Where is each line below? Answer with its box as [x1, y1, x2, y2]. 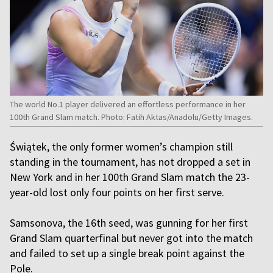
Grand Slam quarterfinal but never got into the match [10, 231, 253, 245]
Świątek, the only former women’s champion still [10, 140, 233, 154]
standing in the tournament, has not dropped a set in [10, 155, 250, 169]
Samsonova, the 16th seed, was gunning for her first [10, 216, 248, 230]
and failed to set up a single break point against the [10, 246, 244, 260]
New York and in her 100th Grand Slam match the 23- [10, 170, 250, 184]
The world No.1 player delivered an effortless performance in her [10, 99, 246, 110]
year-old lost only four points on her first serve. [10, 185, 224, 199]
